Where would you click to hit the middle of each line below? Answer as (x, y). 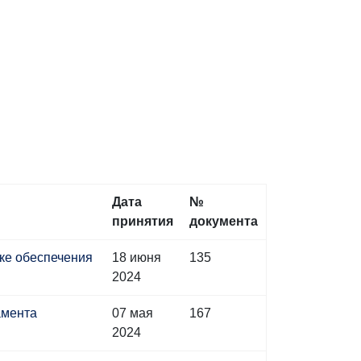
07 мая (133, 313)
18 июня (137, 257)
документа (224, 221)
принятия (143, 221)
